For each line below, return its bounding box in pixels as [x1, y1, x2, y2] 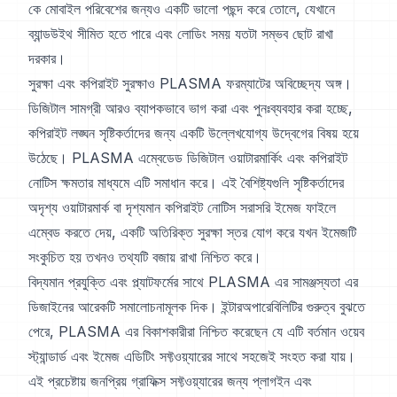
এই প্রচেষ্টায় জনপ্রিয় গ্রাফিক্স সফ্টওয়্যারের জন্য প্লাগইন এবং [28, 372, 312, 391]
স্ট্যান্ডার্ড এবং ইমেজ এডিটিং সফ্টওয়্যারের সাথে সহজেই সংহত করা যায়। [28, 347, 355, 366]
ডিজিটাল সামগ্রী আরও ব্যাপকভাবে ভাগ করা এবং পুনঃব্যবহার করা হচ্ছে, [28, 99, 353, 118]
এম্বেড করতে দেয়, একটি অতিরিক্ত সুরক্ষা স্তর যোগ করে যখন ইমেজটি [28, 223, 356, 242]
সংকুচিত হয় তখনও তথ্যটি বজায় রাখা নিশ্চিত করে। [28, 248, 261, 267]
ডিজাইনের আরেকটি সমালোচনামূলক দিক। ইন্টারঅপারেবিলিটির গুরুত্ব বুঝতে [28, 298, 365, 316]
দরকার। [28, 50, 66, 68]
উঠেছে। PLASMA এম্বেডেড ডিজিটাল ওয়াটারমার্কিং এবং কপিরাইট [28, 149, 347, 167]
